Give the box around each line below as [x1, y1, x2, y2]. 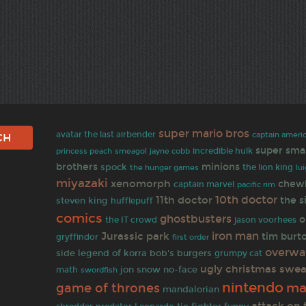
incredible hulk [193, 145, 253, 156]
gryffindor [56, 232, 99, 242]
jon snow [120, 264, 161, 275]
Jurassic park [101, 229, 170, 242]
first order [172, 232, 210, 242]
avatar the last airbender [56, 129, 156, 139]
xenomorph [111, 177, 171, 190]
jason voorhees [234, 214, 297, 225]
